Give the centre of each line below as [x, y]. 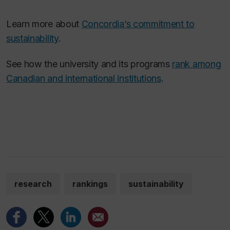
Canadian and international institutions [84, 79]
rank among [197, 64]
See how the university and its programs [89, 64]
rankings [90, 184]
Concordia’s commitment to [138, 24]
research [33, 184]
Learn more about [44, 24]
